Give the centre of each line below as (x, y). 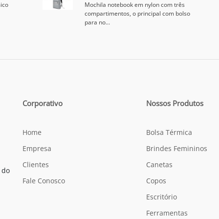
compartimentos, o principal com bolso (137, 13)
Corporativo (43, 103)
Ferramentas (167, 213)
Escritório (162, 197)
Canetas (160, 164)
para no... (97, 22)
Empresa (37, 148)
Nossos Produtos (175, 103)
